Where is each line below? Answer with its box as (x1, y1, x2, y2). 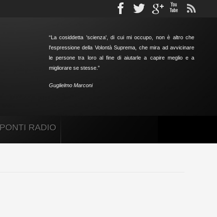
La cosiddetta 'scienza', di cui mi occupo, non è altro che (51, 34, 194, 40)
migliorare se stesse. (49, 65, 98, 71)
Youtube (191, 3, 216, 11)
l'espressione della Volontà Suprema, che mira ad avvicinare (49, 45, 194, 50)
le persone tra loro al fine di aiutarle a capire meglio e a (49, 55, 194, 61)
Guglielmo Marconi (49, 82, 93, 88)
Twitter (156, 3, 176, 11)
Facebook (139, 3, 169, 11)
